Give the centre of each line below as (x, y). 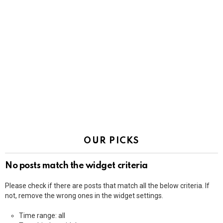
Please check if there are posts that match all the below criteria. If (107, 185)
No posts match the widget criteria (76, 166)
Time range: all (42, 215)
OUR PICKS (111, 141)
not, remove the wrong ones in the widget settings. (84, 195)
